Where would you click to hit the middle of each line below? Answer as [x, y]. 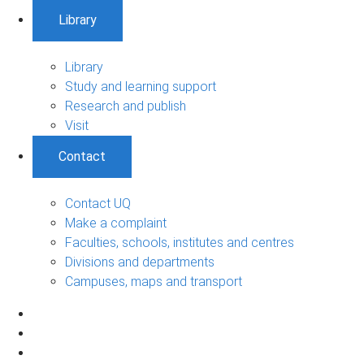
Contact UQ [98, 204]
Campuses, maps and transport [154, 282]
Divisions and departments [140, 262]
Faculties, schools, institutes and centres [180, 243]
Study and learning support [141, 87]
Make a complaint [116, 223]
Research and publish [126, 106]
